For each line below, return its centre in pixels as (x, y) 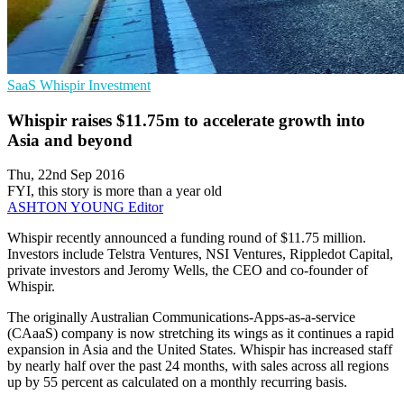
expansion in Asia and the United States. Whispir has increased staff (200, 350)
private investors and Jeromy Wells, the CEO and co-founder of (188, 271)
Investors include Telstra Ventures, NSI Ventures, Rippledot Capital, (200, 254)
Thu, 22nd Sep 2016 (66, 175)
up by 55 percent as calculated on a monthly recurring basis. (177, 382)
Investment (119, 85)
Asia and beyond (70, 140)
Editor (146, 207)
